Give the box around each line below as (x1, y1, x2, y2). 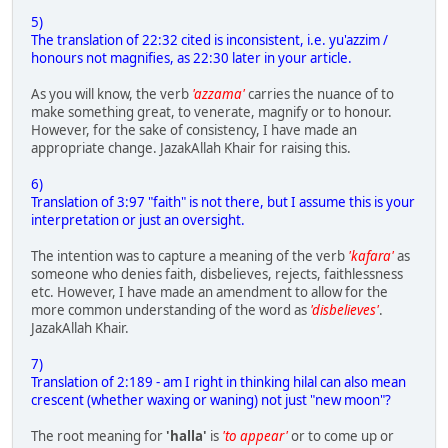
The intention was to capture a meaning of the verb (31, 247, 348, 266)
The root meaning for (31, 427, 166, 446)
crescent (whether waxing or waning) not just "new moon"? (31, 391, 391, 410)
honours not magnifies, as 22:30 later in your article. (31, 49, 352, 68)
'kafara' (348, 247, 394, 266)
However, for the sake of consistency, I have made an (31, 121, 357, 140)
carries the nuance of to (245, 85, 394, 104)
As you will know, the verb (31, 85, 192, 104)
